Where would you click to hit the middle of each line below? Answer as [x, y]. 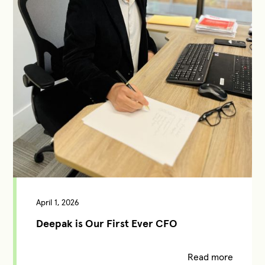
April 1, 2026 [57, 202]
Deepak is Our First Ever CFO [106, 223]
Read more [210, 256]
